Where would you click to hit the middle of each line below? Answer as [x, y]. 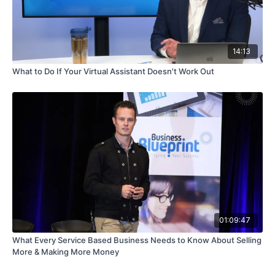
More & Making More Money [66, 251]
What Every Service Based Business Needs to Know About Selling [137, 240]
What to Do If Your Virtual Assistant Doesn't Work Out [113, 72]
